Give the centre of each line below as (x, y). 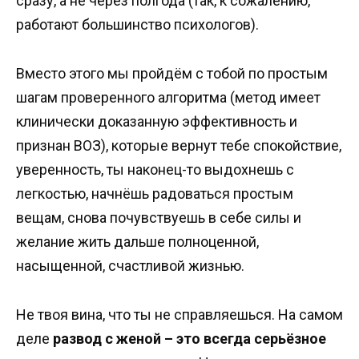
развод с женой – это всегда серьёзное (190, 338)
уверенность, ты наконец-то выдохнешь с (155, 169)
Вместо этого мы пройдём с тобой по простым (172, 73)
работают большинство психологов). (137, 25)
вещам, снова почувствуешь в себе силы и (159, 217)
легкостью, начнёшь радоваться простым (155, 193)
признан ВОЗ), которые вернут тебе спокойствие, (179, 145)
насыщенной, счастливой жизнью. (130, 265)
